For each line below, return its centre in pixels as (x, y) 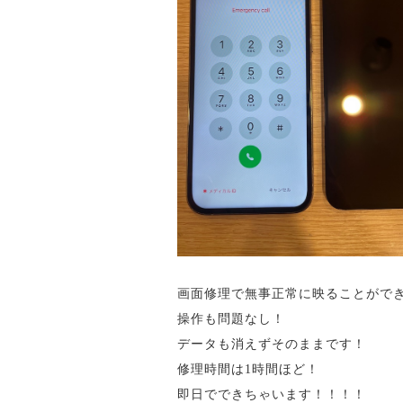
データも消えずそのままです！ (271, 344)
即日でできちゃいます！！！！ (271, 394)
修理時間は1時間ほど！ (248, 369)
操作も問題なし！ (231, 318)
